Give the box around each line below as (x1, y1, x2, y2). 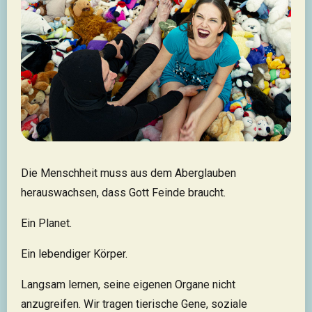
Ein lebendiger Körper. (21, 247, 127, 261)
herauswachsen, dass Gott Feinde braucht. (21, 186, 226, 200)
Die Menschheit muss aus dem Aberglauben (21, 166, 236, 180)
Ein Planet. (21, 217, 72, 231)
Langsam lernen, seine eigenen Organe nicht (21, 278, 235, 292)
